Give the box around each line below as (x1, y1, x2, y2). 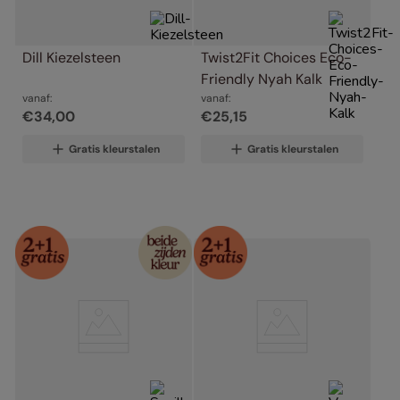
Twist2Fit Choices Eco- (201, 47, 352, 67)
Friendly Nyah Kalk (201, 69, 322, 88)
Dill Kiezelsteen (22, 47, 121, 67)
